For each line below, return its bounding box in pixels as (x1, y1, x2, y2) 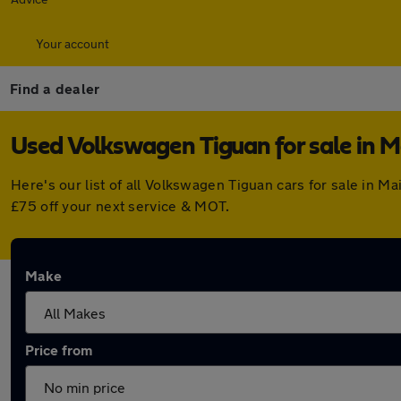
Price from (25, 341, 92, 358)
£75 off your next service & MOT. (11, 197, 230, 214)
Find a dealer (10, 80, 100, 97)
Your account (36, 36, 109, 51)
